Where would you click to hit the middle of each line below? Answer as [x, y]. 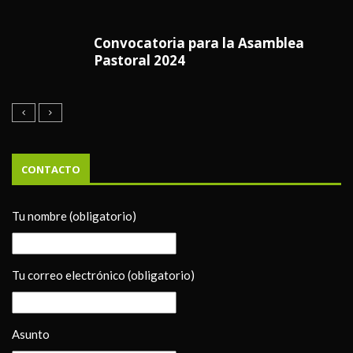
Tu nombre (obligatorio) [74, 216]
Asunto [31, 334]
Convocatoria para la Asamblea [199, 43]
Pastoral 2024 [139, 60]
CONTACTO [51, 169]
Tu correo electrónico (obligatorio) [103, 275]
